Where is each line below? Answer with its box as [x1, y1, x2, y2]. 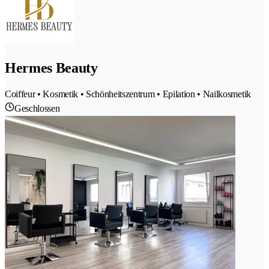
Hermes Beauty [5, 59, 98, 76]
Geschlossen [14, 103, 60, 113]
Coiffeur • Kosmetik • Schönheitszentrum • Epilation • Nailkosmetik [5, 88, 251, 99]
